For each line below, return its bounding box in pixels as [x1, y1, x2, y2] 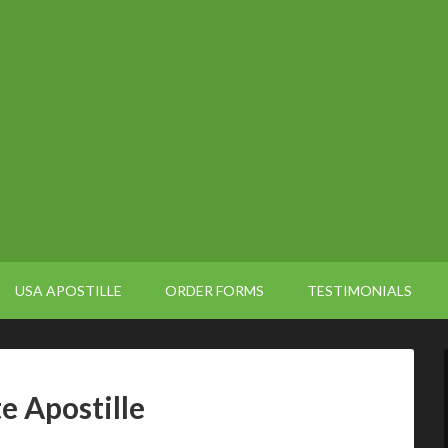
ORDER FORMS [165, 282, 264, 299]
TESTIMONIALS [307, 282, 412, 299]
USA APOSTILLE [15, 282, 122, 299]
